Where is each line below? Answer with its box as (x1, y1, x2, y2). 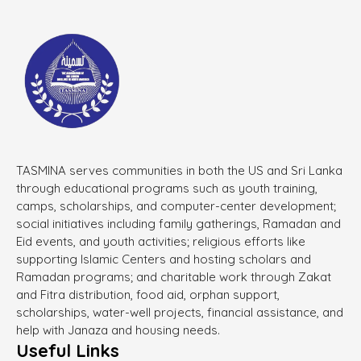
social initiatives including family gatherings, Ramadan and (16, 215, 341, 231)
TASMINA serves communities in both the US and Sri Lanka (16, 162, 342, 178)
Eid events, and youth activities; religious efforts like (16, 233, 305, 249)
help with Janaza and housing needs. (16, 322, 220, 338)
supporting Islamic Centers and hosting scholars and (16, 251, 311, 267)
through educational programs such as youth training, (16, 180, 317, 196)
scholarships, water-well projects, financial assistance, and (16, 304, 343, 320)
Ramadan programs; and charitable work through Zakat (16, 268, 331, 284)
